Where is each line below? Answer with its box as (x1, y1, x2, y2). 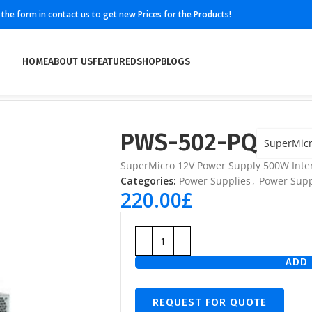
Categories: (120, 174, 176, 187)
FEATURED (93, 56, 136, 68)
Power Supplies (179, 174, 251, 187)
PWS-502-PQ (120, 128, 257, 157)
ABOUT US (48, 56, 93, 68)
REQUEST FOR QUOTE (153, 296, 267, 309)
